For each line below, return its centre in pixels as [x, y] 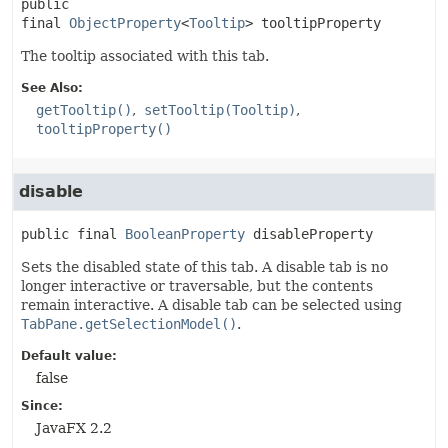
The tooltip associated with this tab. [145, 56]
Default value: [69, 356]
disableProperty [313, 234]
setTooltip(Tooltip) [220, 110]
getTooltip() [84, 110]
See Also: [52, 88]
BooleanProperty [185, 234]
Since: [42, 406]
